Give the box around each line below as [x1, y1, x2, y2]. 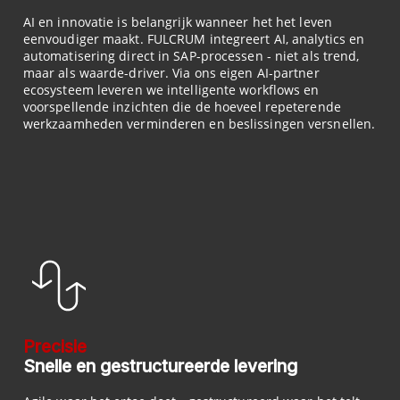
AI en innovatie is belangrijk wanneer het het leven [22, 12, 332, 30]
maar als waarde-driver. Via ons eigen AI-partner [22, 63, 320, 81]
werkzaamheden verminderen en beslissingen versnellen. [22, 114, 376, 132]
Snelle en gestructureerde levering [22, 355, 297, 377]
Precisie [22, 336, 87, 357]
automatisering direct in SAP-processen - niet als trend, [22, 46, 360, 64]
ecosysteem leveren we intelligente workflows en [22, 80, 320, 98]
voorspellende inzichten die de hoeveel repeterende [22, 97, 341, 115]
